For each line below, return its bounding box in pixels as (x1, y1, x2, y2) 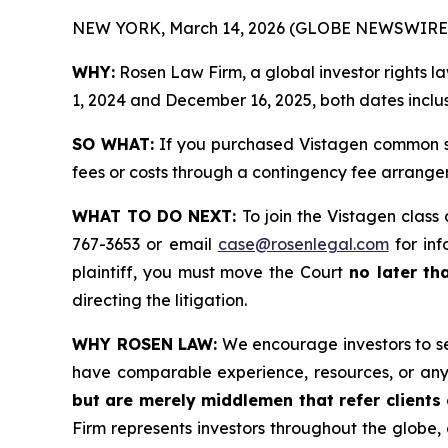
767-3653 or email (72, 234, 218, 255)
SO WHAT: (72, 134, 154, 155)
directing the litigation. (72, 290, 247, 311)
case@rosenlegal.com (217, 234, 389, 255)
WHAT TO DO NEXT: (72, 206, 242, 227)
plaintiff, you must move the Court (72, 262, 349, 283)
